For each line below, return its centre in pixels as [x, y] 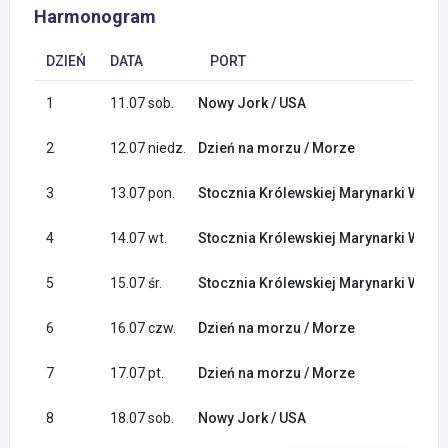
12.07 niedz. [148, 148]
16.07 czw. [143, 328]
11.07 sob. [142, 103]
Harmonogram [95, 17]
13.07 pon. [142, 193]
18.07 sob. [142, 418]
